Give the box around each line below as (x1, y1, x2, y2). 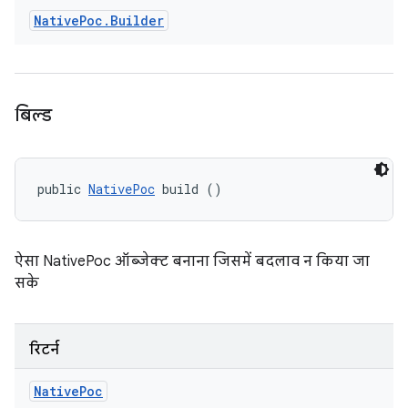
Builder (110, 12, 164, 29)
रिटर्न (29, 341, 59, 359)
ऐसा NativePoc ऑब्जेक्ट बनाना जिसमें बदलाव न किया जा (15, 252, 370, 270)
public (37, 180, 88, 198)
